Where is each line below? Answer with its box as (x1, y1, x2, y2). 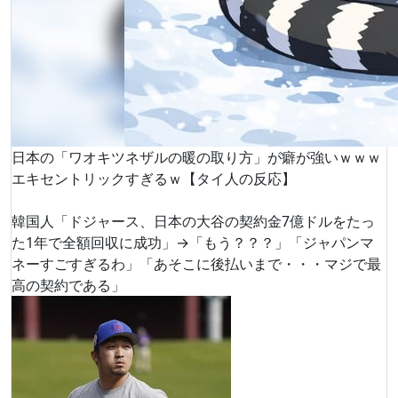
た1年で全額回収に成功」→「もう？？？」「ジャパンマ (12, 233, 374, 252)
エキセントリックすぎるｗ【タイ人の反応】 (12, 169, 296, 188)
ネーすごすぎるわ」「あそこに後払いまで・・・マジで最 (12, 254, 381, 274)
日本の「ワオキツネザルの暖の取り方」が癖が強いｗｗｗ (12, 147, 381, 167)
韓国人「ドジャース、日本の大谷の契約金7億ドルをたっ (12, 211, 375, 231)
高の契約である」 (12, 275, 125, 295)
